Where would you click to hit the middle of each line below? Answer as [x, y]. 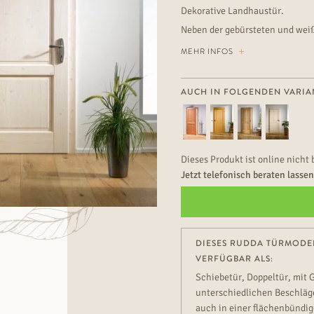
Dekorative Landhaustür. [232, 11]
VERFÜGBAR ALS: [234, 258]
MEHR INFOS [208, 51]
